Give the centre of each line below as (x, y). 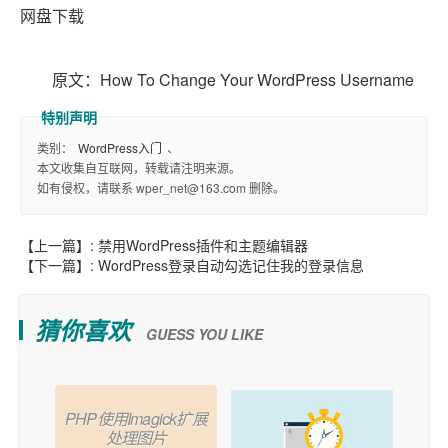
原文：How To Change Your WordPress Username (233, 80)
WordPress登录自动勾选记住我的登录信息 (231, 265)
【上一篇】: (59, 245)
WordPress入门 (120, 148)
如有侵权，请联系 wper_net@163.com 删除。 (161, 188)
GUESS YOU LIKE (204, 334)
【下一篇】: (59, 265)
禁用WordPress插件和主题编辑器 (203, 245)
